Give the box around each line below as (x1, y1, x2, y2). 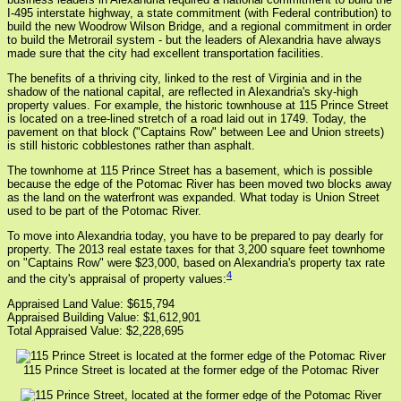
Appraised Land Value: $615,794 (7, 297, 175, 311)
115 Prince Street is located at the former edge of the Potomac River (22, 363, 379, 378)
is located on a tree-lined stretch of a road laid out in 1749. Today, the (7, 112, 366, 126)
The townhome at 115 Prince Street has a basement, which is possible (7, 164, 372, 178)
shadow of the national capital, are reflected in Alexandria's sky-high (7, 85, 358, 99)
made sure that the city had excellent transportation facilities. (7, 47, 324, 61)
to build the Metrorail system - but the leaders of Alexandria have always (7, 33, 381, 47)
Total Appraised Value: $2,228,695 (7, 324, 183, 338)
